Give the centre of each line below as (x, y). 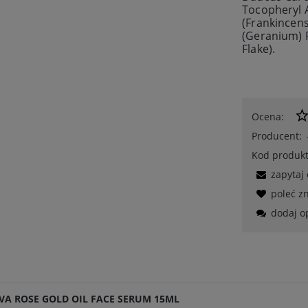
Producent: (277, 136)
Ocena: (268, 117)
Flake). (259, 49)
